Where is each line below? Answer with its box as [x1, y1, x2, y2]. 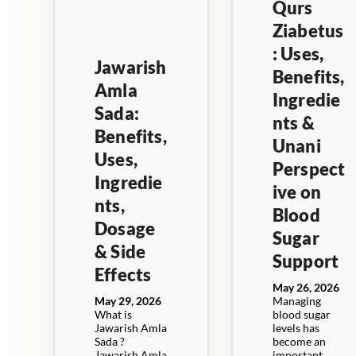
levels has [272, 320, 319, 335]
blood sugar [272, 307, 331, 321]
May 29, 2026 [95, 293, 161, 308]
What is [95, 307, 132, 321]
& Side [95, 240, 146, 262]
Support [272, 250, 339, 272]
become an [272, 334, 326, 348]
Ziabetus [272, 19, 344, 41]
